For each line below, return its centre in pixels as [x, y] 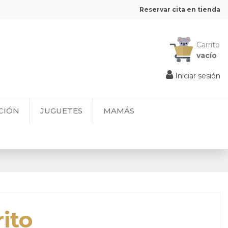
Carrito [208, 45]
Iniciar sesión [198, 76]
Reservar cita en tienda [180, 9]
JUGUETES [61, 111]
